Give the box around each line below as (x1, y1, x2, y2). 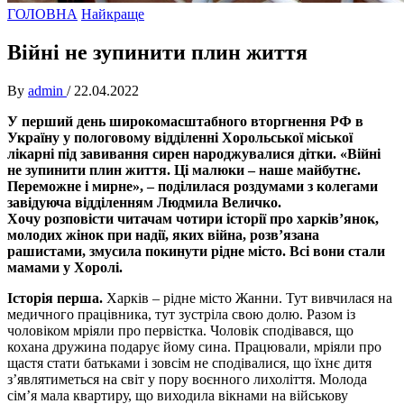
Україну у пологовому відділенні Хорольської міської (7, 129, 353, 145)
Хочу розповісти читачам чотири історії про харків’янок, (7, 210, 379, 226)
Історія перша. (7, 289, 103, 306)
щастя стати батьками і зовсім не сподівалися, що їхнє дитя (7, 354, 372, 371)
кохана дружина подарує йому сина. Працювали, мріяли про (7, 338, 381, 354)
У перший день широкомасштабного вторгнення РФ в (7, 113, 363, 129)
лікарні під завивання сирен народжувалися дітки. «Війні (7, 145, 381, 161)
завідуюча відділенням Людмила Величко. (7, 194, 281, 210)
